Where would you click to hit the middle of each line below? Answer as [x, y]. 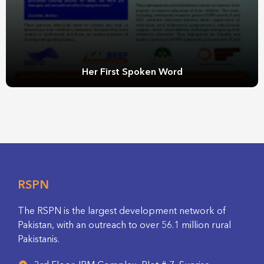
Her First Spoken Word [132, 72]
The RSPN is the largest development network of [122, 211]
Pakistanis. [39, 240]
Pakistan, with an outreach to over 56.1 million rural [124, 225]
